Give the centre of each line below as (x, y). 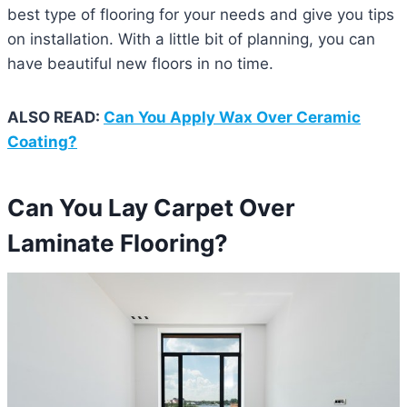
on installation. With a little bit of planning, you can (191, 40)
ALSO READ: (55, 118)
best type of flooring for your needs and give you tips (201, 15)
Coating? (42, 142)
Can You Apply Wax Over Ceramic (232, 118)
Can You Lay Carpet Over (151, 208)
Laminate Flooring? (118, 243)
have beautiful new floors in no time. (140, 64)
